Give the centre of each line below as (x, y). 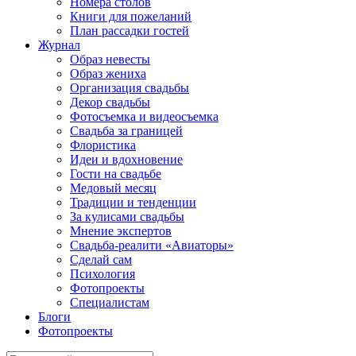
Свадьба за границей (126, 131)
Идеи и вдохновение (126, 159)
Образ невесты (110, 59)
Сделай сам (101, 259)
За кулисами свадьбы (127, 217)
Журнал (59, 45)
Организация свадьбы (130, 88)
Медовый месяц (113, 188)
